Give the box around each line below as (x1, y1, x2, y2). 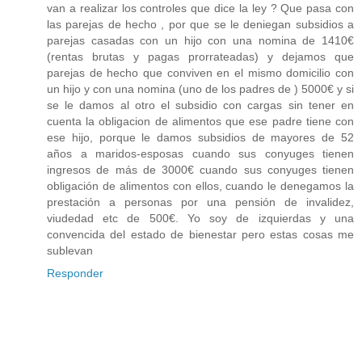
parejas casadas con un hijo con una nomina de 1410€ (47, 34, 354, 48)
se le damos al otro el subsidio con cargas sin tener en (47, 99, 354, 112)
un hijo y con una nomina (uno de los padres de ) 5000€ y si (47, 82, 354, 96)
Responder (47, 267, 103, 280)
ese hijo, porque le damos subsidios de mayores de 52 (47, 131, 354, 145)
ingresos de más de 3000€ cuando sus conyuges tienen (47, 163, 354, 177)
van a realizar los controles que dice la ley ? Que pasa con (47, 2, 354, 15)
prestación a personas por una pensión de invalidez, (47, 196, 354, 209)
